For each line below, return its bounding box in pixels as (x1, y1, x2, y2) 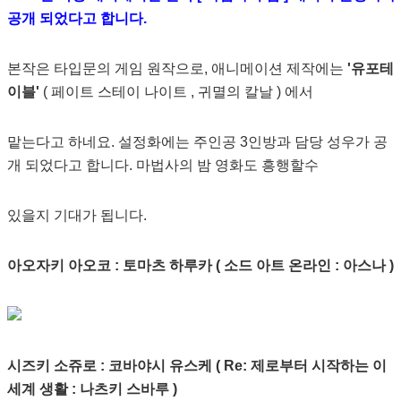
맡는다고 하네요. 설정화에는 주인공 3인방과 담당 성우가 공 (6, 134, 388, 149)
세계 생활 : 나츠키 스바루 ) (6, 381, 177, 397)
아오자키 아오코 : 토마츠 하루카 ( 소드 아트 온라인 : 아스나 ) (6, 258, 394, 273)
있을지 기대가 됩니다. (6, 208, 147, 223)
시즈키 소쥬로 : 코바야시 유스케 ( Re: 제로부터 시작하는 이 (6, 358, 387, 373)
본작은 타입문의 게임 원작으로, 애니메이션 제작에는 (6, 61, 347, 76)
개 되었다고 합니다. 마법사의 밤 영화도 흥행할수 (6, 158, 319, 173)
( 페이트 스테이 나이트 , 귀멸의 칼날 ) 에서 (38, 84, 313, 99)
